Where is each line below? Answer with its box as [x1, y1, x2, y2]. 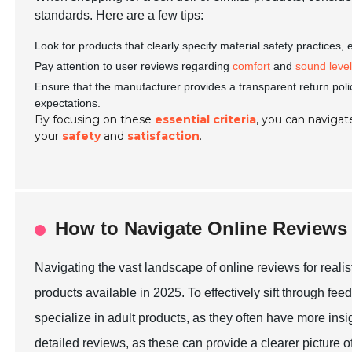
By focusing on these [35, 112, 156, 126]
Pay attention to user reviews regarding [35, 60, 233, 72]
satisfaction [127, 129, 200, 143]
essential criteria [155, 112, 257, 126]
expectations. [35, 97, 101, 109]
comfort [233, 60, 271, 72]
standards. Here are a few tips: [35, 9, 204, 22]
